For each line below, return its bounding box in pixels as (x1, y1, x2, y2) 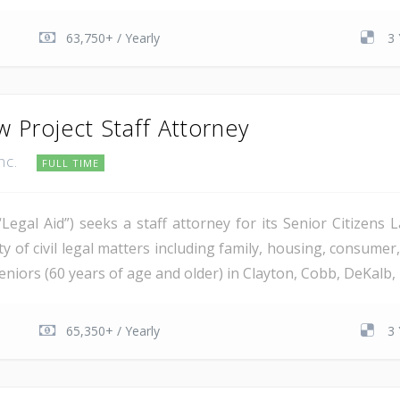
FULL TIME (42, 156, 99, 170)
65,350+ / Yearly (66, 322, 161, 339)
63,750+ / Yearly (66, 29, 161, 46)
